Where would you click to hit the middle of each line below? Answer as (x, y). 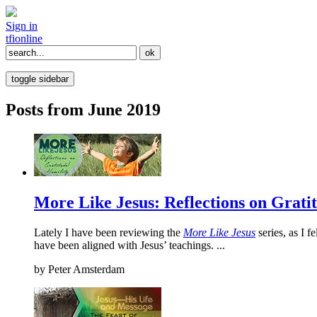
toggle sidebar (40, 79)
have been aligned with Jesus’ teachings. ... (129, 245)
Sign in (22, 26)
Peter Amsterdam (85, 269)
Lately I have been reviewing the (109, 232)
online (29, 39)
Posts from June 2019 (83, 109)
